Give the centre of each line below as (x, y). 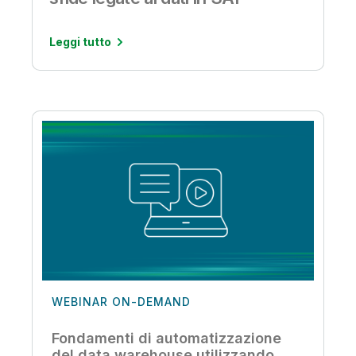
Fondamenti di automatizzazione (166, 338)
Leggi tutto (80, 42)
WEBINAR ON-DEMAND (121, 301)
